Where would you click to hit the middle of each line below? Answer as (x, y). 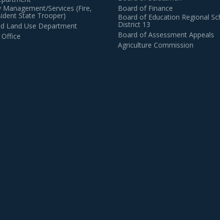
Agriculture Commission (156, 45)
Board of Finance (145, 8)
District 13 (134, 24)
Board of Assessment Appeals (166, 35)
